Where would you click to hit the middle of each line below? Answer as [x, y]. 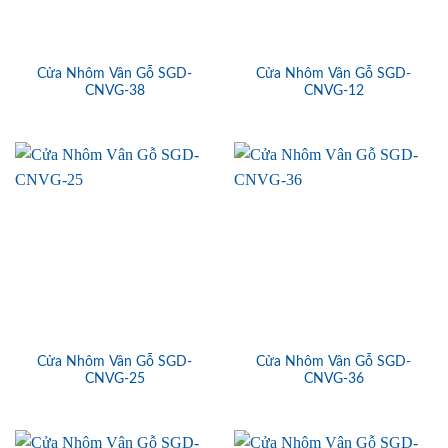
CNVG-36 [333, 378]
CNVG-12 [333, 91]
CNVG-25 [114, 378]
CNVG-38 [114, 91]
